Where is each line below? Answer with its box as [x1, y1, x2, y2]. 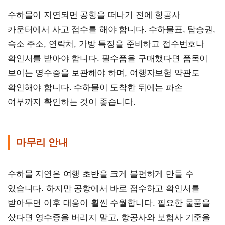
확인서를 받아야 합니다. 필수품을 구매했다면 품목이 [8, 53, 208, 63]
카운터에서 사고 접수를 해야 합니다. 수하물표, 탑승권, [8, 24, 215, 34]
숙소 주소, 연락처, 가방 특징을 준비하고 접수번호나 [8, 39, 205, 49]
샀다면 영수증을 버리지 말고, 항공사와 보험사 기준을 [8, 212, 211, 222]
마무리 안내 [16, 136, 68, 148]
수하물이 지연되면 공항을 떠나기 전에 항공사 [8, 10, 180, 20]
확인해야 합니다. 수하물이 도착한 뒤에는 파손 [8, 82, 183, 92]
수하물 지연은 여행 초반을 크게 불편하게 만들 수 [8, 169, 194, 179]
